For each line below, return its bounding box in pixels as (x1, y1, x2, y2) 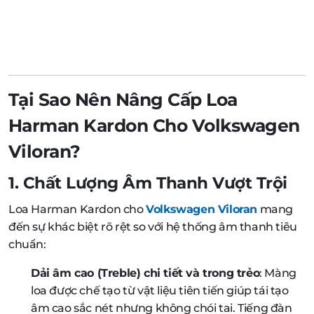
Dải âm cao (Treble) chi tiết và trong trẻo (31, 266, 260, 280)
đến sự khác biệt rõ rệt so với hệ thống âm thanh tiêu (8, 219, 297, 233)
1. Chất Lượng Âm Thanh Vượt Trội (8, 172, 287, 193)
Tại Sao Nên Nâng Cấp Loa (8, 88, 238, 110)
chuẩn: (8, 237, 46, 251)
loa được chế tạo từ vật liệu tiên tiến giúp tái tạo (31, 283, 289, 297)
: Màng (259, 266, 296, 280)
